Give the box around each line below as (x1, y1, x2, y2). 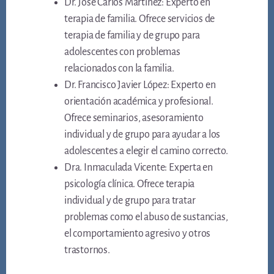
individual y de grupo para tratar (64, 195, 196, 207)
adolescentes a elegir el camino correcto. (64, 146, 228, 157)
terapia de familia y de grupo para (64, 30, 201, 42)
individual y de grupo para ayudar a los (64, 129, 221, 141)
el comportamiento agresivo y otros (64, 228, 211, 240)
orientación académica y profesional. (64, 96, 213, 108)
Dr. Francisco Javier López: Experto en (64, 80, 216, 91)
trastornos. (64, 245, 110, 256)
